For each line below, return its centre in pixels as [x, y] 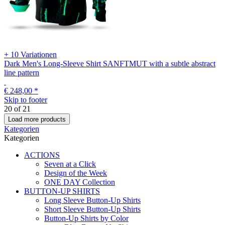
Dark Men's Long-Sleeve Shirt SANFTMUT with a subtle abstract [110, 64]
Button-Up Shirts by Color [86, 218]
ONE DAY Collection [80, 182]
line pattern [22, 73]
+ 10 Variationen [30, 55]
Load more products [37, 120]
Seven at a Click [70, 164]
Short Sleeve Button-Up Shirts [92, 209]
